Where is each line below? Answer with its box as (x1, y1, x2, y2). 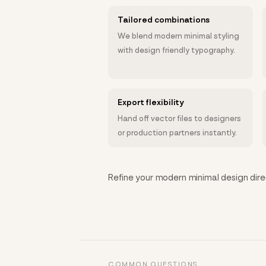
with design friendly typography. (118, 46, 236, 55)
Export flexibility (118, 97, 185, 107)
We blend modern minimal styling (118, 31, 240, 41)
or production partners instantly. (118, 128, 237, 138)
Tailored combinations (118, 15, 210, 25)
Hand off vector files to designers (118, 114, 242, 123)
